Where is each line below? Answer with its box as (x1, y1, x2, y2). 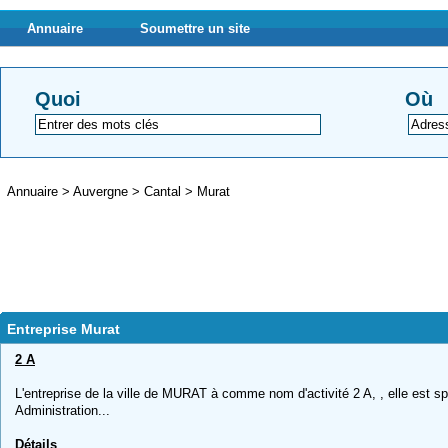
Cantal (144, 184, 185, 199)
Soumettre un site (140, 21, 250, 36)
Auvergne (73, 184, 132, 199)
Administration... (15, 403, 110, 418)
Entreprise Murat (7, 321, 120, 337)
